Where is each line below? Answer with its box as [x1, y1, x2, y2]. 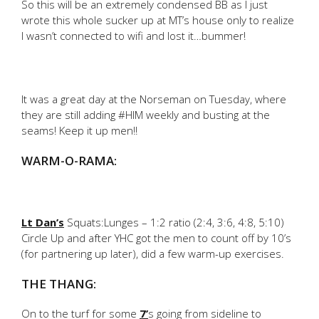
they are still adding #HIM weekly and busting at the [21, 107, 270, 122]
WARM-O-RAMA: [21, 152, 117, 169]
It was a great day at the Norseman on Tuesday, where [21, 91, 286, 106]
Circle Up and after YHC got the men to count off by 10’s [21, 230, 291, 245]
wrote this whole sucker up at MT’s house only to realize [21, 12, 294, 27]
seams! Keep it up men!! [21, 122, 137, 137]
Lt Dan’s [21, 214, 64, 229]
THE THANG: [21, 276, 96, 292]
